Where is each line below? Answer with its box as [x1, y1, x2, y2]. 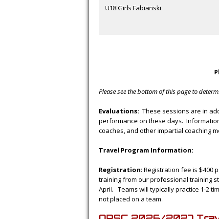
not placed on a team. [99, 195, 163, 203]
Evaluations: [99, 107, 139, 115]
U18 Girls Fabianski [105, 3, 161, 12]
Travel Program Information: [99, 146, 194, 154]
